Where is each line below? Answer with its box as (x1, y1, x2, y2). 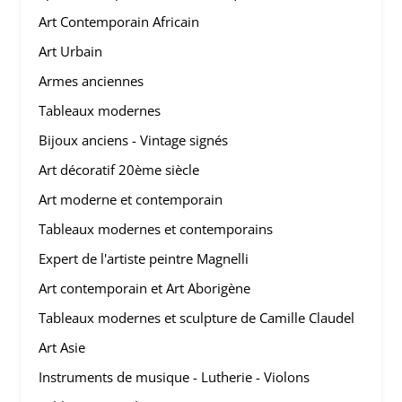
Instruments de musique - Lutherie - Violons (39, 368, 310, 386)
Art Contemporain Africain (39, 13, 200, 31)
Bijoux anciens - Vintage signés (39, 131, 229, 149)
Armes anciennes (39, 72, 144, 90)
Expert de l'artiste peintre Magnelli (39, 249, 249, 267)
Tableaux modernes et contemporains (39, 220, 274, 238)
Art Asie (39, 338, 86, 356)
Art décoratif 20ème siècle (39, 161, 200, 179)
